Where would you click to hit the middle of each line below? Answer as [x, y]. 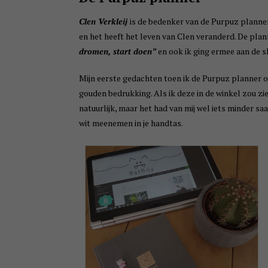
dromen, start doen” [118, 51]
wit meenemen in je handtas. [131, 123]
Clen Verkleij [104, 21]
